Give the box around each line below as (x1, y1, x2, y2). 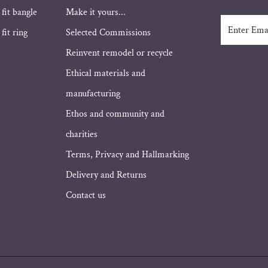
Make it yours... (66, 6, 126, 19)
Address (220, 45, 254, 59)
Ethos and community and (66, 108, 165, 121)
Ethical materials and (66, 67, 146, 80)
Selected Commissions (66, 26, 151, 39)
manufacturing (66, 87, 121, 100)
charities (66, 128, 98, 141)
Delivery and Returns (66, 169, 147, 182)
